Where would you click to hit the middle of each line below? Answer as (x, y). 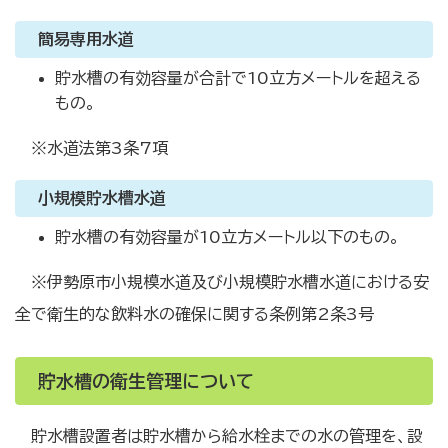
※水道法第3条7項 (99, 148)
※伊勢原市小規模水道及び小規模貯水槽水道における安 (230, 282)
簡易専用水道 (86, 39)
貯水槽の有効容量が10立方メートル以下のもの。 (227, 237)
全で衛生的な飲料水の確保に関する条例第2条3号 (194, 314)
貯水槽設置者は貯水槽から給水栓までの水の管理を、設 (227, 436)
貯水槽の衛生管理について (146, 381)
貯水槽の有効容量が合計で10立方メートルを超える (238, 78)
